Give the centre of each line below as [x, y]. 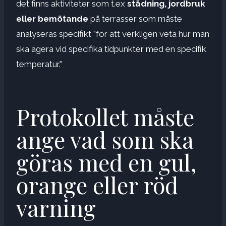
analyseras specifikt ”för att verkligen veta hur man [113, 34]
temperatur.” [39, 64]
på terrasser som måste [136, 18]
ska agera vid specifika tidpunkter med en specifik [111, 49]
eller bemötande [53, 18]
